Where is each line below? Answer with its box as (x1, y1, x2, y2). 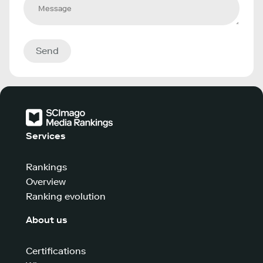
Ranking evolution (26, 191, 106, 202)
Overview (26, 176, 66, 187)
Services (26, 130, 66, 141)
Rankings (26, 161, 67, 173)
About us (26, 214, 68, 225)
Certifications (26, 245, 86, 257)
